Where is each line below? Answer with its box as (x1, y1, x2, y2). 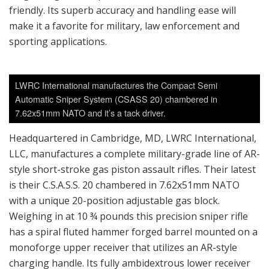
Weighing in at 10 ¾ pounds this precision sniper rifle (9, 210, 248, 223)
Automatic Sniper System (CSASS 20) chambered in (15, 92, 217, 106)
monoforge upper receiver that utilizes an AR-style (9, 241, 237, 255)
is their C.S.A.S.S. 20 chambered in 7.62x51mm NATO (9, 178, 240, 192)
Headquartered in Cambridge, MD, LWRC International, (9, 131, 256, 145)
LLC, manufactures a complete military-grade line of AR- (9, 147, 260, 161)
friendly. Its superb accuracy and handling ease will (9, 4, 236, 17)
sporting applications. (9, 35, 107, 49)
